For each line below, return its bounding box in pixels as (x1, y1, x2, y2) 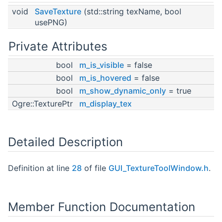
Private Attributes (8, 39, 108, 54)
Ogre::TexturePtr (12, 98, 75, 109)
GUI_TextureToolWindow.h (109, 163, 209, 173)
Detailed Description (8, 134, 123, 149)
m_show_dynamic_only (79, 85, 166, 96)
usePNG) (35, 17, 67, 27)
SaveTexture (35, 6, 81, 16)
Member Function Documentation (8, 199, 195, 214)
